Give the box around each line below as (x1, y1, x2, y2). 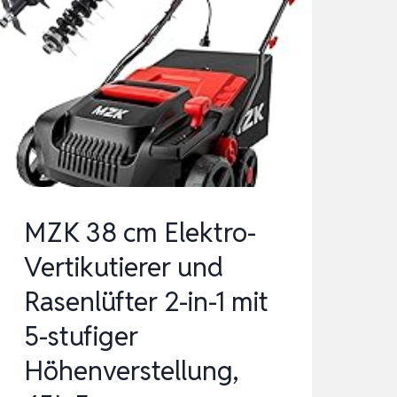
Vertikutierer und (23, 250, 223, 285)
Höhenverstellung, (23, 354, 238, 389)
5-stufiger (23, 319, 138, 354)
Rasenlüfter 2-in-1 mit (23, 284, 269, 320)
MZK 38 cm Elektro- (23, 215, 256, 251)
